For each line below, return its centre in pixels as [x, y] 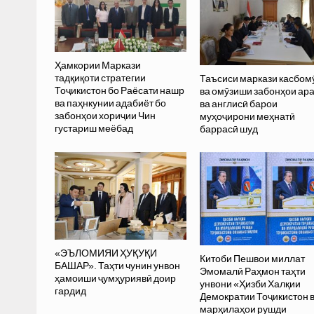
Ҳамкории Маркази [97, 65]
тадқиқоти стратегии [100, 77]
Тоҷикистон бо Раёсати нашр [119, 90]
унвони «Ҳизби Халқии [250, 284]
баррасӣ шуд [228, 129]
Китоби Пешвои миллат [252, 259]
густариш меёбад [94, 128]
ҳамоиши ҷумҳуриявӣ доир [115, 279]
